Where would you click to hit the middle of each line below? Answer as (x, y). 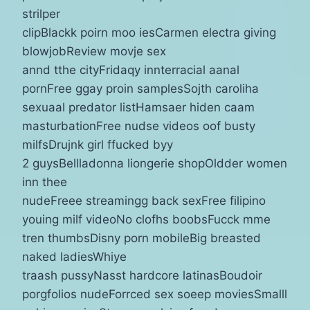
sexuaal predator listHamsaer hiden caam (138, 107)
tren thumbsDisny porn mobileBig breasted (142, 238)
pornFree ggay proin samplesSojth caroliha (140, 88)
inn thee (45, 182)
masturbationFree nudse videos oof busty (139, 126)
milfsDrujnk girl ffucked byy (98, 144)
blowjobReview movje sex (94, 51)
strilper (41, 13)
